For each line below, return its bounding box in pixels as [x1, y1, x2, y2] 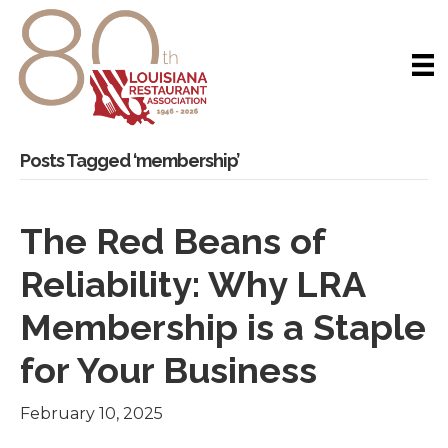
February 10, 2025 [20, 404, 163, 424]
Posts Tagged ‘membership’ [20, 150, 239, 172]
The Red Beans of [20, 220, 325, 263]
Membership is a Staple [20, 306, 426, 349]
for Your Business [20, 349, 317, 392]
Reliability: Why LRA [20, 263, 365, 306]
